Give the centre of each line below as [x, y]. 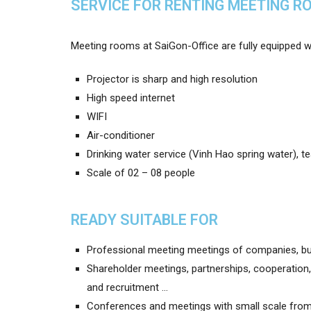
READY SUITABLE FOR [144, 220]
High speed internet [131, 98]
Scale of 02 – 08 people [141, 173]
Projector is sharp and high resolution [173, 79]
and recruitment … [128, 288]
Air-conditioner [121, 136]
